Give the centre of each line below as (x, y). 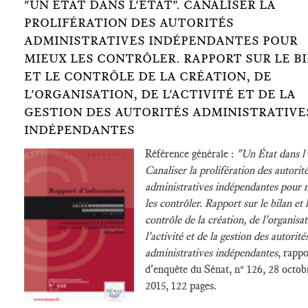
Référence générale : (191, 154)
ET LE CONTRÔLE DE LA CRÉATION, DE (148, 76)
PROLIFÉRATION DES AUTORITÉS (129, 23)
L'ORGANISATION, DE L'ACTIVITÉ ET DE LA (160, 94)
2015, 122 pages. (181, 286)
